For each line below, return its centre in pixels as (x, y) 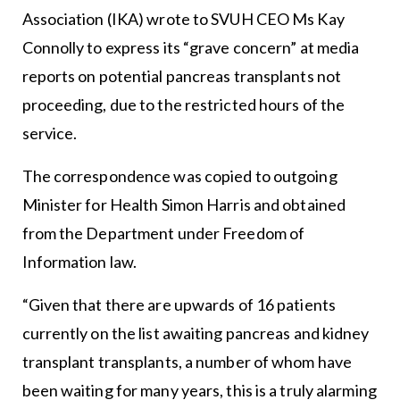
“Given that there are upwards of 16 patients (179, 305)
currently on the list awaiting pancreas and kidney (196, 333)
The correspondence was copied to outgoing (179, 176)
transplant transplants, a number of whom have (187, 362)
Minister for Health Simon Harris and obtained (184, 205)
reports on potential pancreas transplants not (182, 76)
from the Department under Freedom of (163, 233)
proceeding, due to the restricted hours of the (183, 105)
